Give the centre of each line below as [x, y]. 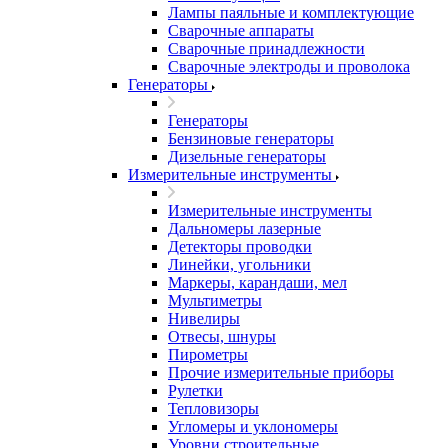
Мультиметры [215, 300]
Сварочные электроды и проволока [289, 66]
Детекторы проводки [240, 246]
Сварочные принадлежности [266, 48]
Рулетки [195, 390]
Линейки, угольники [239, 264]
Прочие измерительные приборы [281, 372]
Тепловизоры [213, 408]
